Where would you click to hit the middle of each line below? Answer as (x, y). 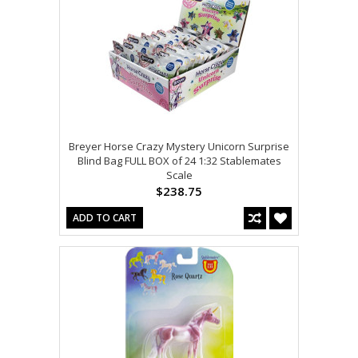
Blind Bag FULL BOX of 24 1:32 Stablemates (179, 160)
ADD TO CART (105, 217)
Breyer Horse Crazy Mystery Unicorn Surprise (179, 146)
